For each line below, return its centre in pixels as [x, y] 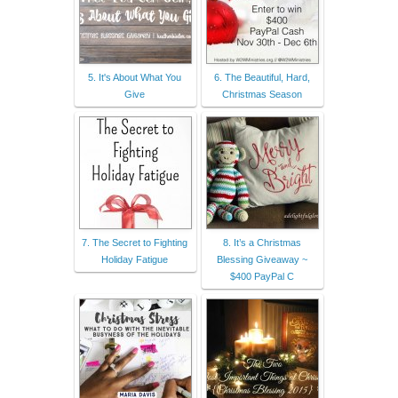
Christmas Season [262, 94]
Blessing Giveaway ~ [262, 259]
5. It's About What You [135, 77]
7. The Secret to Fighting [135, 242]
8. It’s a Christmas [262, 242]
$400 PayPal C [262, 276]
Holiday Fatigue [135, 259]
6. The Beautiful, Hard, [262, 77]
